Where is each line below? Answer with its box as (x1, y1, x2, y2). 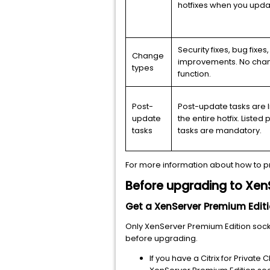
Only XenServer (125, 221, 187, 232)
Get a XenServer (125, 200, 204, 213)
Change (132, 50, 164, 61)
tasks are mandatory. (178, 125, 262, 136)
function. (178, 68, 211, 80)
